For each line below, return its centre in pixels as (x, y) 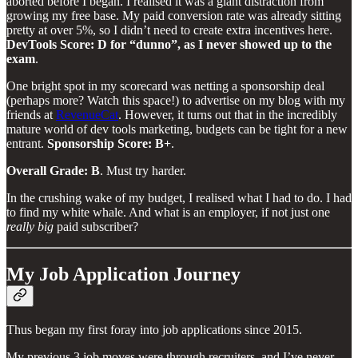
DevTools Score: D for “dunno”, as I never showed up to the (169, 44)
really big (30, 226)
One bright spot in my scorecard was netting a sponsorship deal (165, 86)
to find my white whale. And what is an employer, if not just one (168, 212)
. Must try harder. (143, 170)
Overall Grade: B (53, 170)
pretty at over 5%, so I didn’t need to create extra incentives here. (169, 30)
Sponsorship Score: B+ (109, 143)
